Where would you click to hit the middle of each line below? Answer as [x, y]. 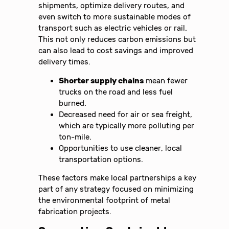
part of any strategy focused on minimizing [116, 189]
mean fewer [166, 81]
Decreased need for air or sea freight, [126, 114]
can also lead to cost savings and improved [116, 50]
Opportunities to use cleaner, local [121, 148]
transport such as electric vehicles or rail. [113, 28]
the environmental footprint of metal [105, 201]
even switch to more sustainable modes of [115, 17]
